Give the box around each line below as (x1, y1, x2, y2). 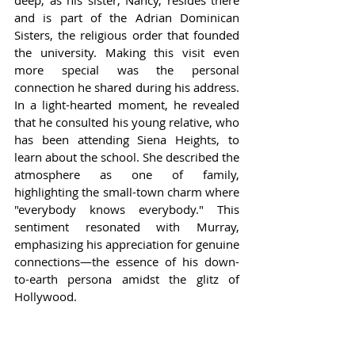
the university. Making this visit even (14, 44, 239, 61)
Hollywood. (14, 288, 77, 305)
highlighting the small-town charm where (14, 184, 239, 200)
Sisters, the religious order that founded (14, 27, 239, 44)
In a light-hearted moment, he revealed (14, 97, 239, 113)
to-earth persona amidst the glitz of (14, 271, 239, 288)
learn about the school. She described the (14, 149, 239, 166)
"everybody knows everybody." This (14, 201, 239, 218)
